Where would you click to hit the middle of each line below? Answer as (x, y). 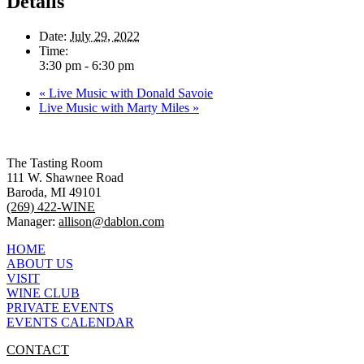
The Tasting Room (54, 163)
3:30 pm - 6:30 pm (87, 66)
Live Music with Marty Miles (116, 108)
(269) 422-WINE (51, 207)
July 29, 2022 (105, 37)
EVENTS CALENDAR (70, 323)
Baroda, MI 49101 (54, 193)
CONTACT (38, 350)
